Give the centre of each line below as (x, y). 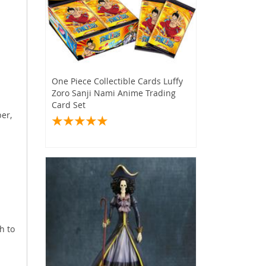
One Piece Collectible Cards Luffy (117, 81)
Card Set (69, 104)
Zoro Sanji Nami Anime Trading (114, 93)
